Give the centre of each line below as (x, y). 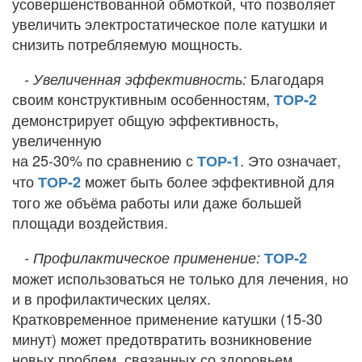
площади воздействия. (90, 223)
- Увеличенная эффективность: (135, 79)
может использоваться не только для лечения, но (180, 278)
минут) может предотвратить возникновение (162, 339)
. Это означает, (290, 160)
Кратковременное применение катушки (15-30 (167, 319)
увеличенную (57, 140)
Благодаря (285, 79)
